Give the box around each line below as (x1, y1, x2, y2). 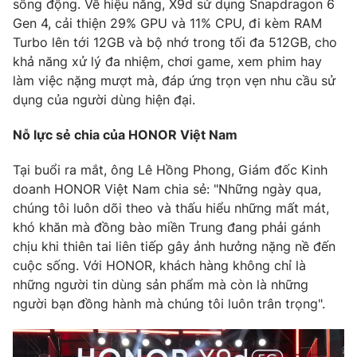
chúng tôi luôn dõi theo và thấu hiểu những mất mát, (13, 200, 329, 217)
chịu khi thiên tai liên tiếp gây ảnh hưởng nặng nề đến (13, 238, 335, 255)
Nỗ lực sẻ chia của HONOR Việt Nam (13, 127, 237, 143)
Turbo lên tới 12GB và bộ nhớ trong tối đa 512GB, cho (13, 34, 337, 51)
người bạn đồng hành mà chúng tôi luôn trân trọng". (13, 296, 325, 312)
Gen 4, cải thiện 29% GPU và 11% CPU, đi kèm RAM (13, 15, 322, 32)
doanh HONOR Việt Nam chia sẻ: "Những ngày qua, (13, 181, 321, 198)
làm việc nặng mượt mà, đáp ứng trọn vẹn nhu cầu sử (13, 73, 335, 89)
